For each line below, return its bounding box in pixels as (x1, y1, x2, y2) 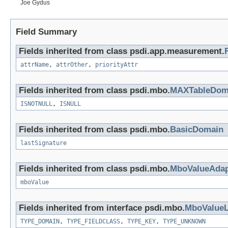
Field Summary (16, 27, 77, 37)
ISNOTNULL (20, 100, 52, 108)
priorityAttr (95, 61, 138, 69)
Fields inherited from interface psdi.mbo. (19, 203, 185, 213)
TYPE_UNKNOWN (163, 218, 206, 225)
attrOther (56, 61, 88, 69)
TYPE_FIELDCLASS (67, 218, 120, 225)
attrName (20, 61, 49, 69)
